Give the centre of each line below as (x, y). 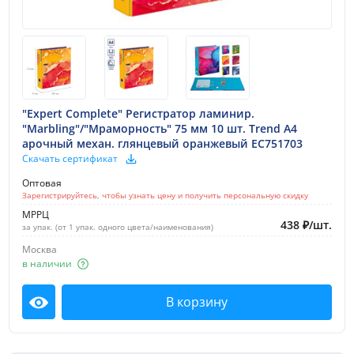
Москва (40, 249)
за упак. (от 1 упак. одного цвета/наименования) (118, 226)
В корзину (197, 302)
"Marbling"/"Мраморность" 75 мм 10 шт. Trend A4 (160, 128)
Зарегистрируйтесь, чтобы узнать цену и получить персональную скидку (165, 195)
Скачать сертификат (70, 159)
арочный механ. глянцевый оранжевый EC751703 (162, 143)
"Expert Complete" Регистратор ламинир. (138, 113)
